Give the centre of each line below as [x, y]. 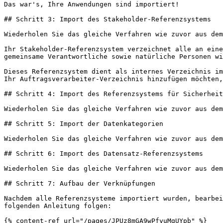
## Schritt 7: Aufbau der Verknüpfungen [80, 183]
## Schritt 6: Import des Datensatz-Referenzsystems [104, 154]
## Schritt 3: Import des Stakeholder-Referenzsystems [108, 19]
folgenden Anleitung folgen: [58, 206]
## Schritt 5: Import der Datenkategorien [84, 124]
